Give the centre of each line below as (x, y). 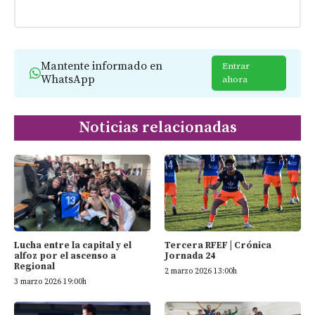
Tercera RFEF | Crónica (218, 245)
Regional (34, 266)
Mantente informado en (101, 66)
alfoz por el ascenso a (65, 256)
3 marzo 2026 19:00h (50, 282)
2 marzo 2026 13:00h (201, 271)
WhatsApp (67, 80)
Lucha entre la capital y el (73, 245)
